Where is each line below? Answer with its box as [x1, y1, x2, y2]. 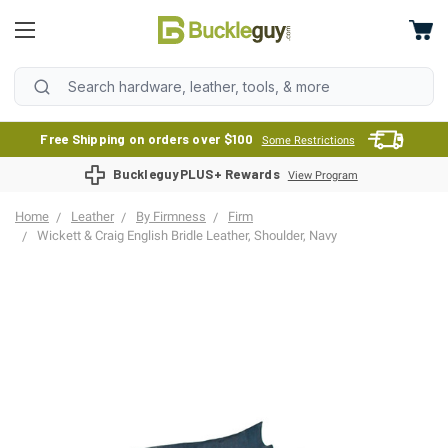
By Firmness [136, 209, 206, 224]
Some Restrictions [261, 134, 355, 147]
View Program [287, 169, 358, 182]
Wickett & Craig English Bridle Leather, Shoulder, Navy [37, 228, 337, 243]
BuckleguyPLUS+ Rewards [113, 166, 280, 182]
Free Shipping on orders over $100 [40, 131, 254, 147]
